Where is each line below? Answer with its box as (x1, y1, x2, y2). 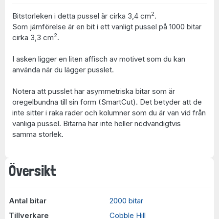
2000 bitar (109, 196, 143, 205)
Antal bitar (8, 196, 46, 205)
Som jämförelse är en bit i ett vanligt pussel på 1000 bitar (12, 22, 201, 31)
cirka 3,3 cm (12, 32, 54, 42)
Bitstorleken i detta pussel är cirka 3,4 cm (12, 11, 151, 21)
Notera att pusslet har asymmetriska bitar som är (12, 86, 175, 96)
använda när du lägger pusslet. (12, 65, 114, 74)
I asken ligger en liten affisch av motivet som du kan (12, 54, 185, 64)
